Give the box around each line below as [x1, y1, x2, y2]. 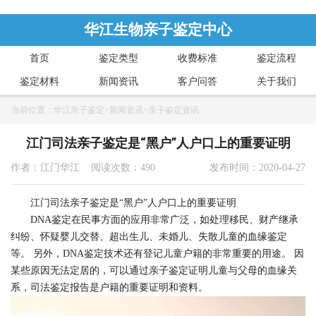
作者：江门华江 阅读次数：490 [11, 162, 155, 173]
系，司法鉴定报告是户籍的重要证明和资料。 [11, 282, 208, 293]
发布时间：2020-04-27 [209, 162, 305, 173]
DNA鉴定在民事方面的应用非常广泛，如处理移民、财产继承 [11, 214, 298, 225]
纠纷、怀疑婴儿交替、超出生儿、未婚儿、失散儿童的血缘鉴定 [11, 231, 287, 242]
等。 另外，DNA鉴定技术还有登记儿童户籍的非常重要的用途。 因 [11, 248, 304, 259]
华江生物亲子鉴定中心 [84, 21, 232, 38]
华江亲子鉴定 [54, 105, 104, 115]
